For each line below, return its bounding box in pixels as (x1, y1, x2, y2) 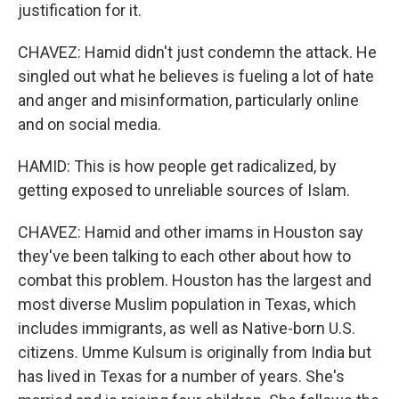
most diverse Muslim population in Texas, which (18, 295, 356, 314)
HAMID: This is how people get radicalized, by (18, 157, 337, 176)
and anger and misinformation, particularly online (18, 91, 359, 110)
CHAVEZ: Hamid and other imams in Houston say (18, 223, 363, 242)
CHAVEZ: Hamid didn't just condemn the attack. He (18, 43, 377, 62)
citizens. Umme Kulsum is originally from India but (18, 343, 371, 362)
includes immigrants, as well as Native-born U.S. (18, 319, 355, 338)
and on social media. (18, 115, 161, 134)
